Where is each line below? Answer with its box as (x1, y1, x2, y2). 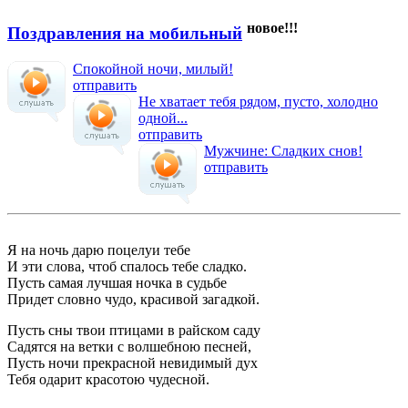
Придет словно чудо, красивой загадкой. (7, 291, 260, 308)
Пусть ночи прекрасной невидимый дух (7, 355, 258, 372)
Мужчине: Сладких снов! (204, 143, 362, 159)
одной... (138, 110, 188, 127)
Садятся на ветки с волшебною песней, (7, 339, 251, 355)
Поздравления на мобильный (7, 24, 242, 44)
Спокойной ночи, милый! (73, 61, 233, 77)
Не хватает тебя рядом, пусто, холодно (138, 94, 378, 110)
